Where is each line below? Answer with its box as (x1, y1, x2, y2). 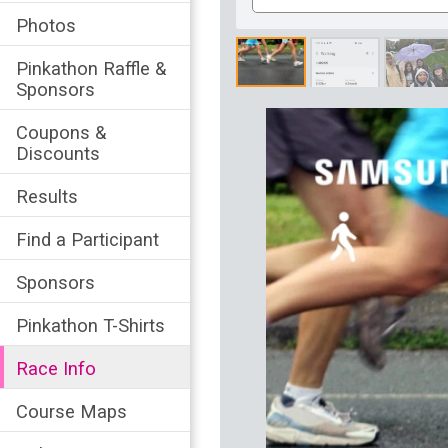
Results (16, 185, 78, 207)
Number (251, 7, 314, 28)
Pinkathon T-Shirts (16, 314, 165, 336)
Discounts (16, 142, 100, 164)
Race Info (16, 357, 96, 379)
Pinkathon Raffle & (16, 57, 166, 79)
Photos (16, 14, 76, 36)
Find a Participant (16, 228, 159, 250)
